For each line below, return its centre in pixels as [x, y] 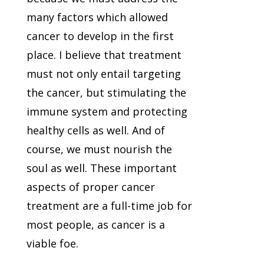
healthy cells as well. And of [95, 131]
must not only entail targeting [103, 74]
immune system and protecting [107, 112]
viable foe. [52, 244]
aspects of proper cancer [90, 187]
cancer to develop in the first [100, 36]
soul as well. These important [101, 168]
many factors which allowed [97, 17]
